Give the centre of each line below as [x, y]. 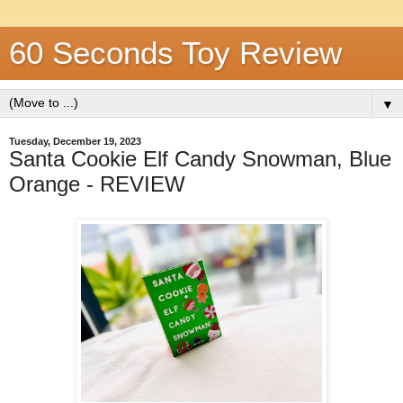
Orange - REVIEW [97, 184]
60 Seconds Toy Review [175, 53]
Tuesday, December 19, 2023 [75, 141]
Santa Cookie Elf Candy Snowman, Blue [200, 159]
